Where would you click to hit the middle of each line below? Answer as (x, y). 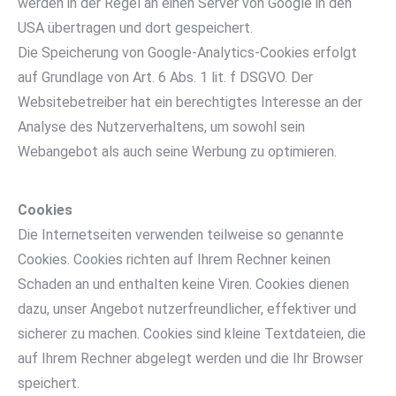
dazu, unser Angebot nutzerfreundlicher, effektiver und (187, 309)
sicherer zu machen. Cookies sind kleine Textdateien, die (192, 334)
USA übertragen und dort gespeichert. (135, 28)
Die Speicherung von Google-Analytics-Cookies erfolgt (187, 53)
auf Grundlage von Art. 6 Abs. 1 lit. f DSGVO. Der (165, 77)
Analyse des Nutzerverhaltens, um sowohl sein (161, 127)
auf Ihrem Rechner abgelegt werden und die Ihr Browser (190, 358)
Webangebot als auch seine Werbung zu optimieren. (177, 152)
